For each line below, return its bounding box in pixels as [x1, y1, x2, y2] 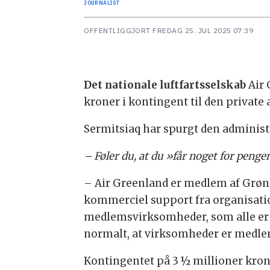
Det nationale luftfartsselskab [84, 78, 246, 92]
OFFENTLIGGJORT [84, 25, 151, 35]
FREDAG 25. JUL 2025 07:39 [157, 25, 254, 35]
